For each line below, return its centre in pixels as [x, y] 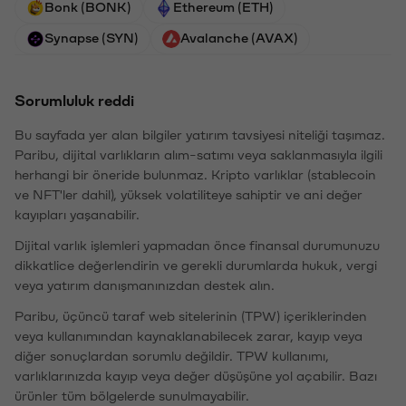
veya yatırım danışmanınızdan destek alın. [145, 284]
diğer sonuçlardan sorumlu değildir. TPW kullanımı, [172, 355]
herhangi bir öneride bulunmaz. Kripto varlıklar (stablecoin [195, 174]
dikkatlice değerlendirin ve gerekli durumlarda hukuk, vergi [196, 264]
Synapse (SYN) [92, 37]
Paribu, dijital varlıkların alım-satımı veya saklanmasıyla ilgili [198, 154]
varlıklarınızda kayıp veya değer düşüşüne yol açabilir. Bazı [196, 375]
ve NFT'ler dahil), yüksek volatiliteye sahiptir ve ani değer [188, 193]
